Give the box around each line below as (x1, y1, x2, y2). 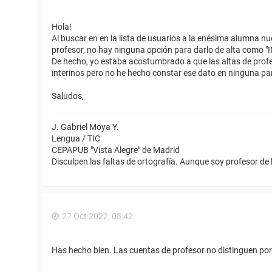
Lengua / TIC (52, 134, 100, 144)
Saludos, (52, 91, 84, 101)
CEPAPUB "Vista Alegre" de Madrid (52, 145, 180, 155)
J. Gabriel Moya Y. (52, 122, 119, 132)
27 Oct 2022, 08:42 (62, 211, 133, 222)
